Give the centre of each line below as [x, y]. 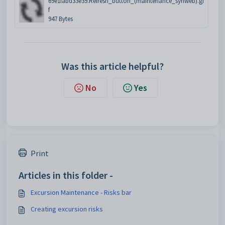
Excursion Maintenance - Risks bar [81, 192]
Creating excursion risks [67, 209]
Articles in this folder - [66, 175]
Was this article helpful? [113, 66]
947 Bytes [61, 19]
